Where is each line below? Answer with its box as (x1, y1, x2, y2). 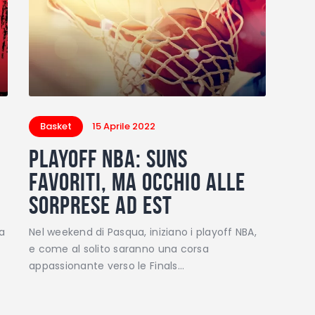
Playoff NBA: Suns (29, 144, 188, 172)
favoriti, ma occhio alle (29, 167, 246, 195)
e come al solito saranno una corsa (29, 241, 209, 256)
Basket (40, 119, 72, 133)
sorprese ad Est (29, 191, 173, 219)
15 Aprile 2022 (92, 119, 156, 133)
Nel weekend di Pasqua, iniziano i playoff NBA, (29, 224, 257, 239)
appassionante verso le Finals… (29, 258, 184, 273)
